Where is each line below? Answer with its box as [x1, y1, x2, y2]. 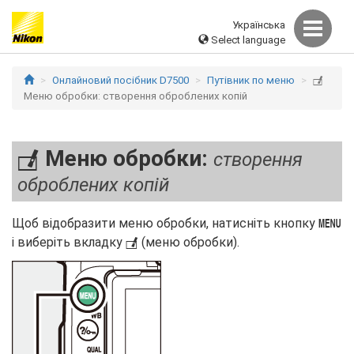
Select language [209, 33, 285, 46]
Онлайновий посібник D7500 [52, 74, 189, 86]
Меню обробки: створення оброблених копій [24, 90, 247, 102]
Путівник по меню [207, 74, 295, 86]
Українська [232, 18, 285, 31]
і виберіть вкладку [12, 235, 126, 250]
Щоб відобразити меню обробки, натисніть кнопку [12, 216, 318, 231]
